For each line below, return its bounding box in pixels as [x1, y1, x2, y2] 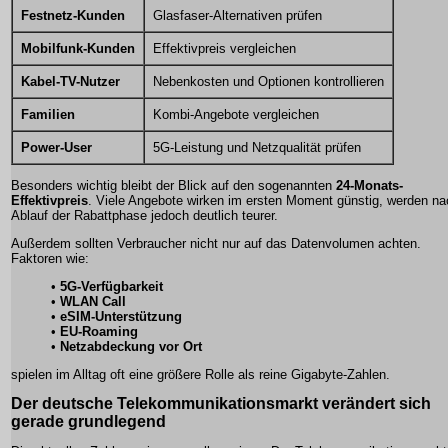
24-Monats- [336, 177, 403, 193]
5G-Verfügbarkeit [60, 278, 163, 294]
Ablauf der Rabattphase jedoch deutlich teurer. [11, 207, 278, 223]
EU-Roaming [60, 323, 138, 339]
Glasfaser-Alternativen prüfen [153, 7, 322, 23]
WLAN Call [60, 293, 126, 309]
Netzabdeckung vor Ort [60, 338, 202, 354]
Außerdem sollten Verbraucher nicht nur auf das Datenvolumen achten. [11, 235, 421, 251]
